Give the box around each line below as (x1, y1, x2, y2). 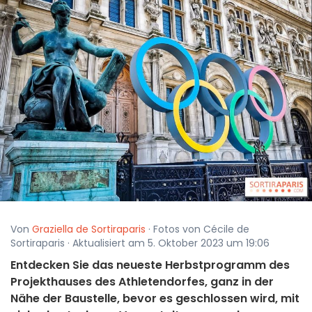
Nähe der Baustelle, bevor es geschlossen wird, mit (10, 290, 299, 307)
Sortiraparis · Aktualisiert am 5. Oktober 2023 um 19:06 (10, 236, 270, 251)
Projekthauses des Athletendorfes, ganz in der (10, 274, 274, 290)
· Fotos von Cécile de (146, 222, 249, 237)
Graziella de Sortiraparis (32, 222, 146, 237)
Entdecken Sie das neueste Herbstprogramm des (10, 257, 290, 274)
